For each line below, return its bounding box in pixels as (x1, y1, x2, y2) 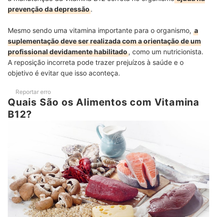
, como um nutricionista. (128, 47, 203, 56)
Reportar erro (15, 88, 51, 96)
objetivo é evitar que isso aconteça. (8, 69, 120, 77)
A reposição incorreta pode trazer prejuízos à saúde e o (8, 58, 184, 67)
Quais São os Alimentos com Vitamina (8, 96, 200, 108)
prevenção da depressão (8, 5, 90, 14)
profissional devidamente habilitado (8, 47, 127, 56)
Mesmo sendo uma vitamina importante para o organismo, (8, 26, 193, 35)
